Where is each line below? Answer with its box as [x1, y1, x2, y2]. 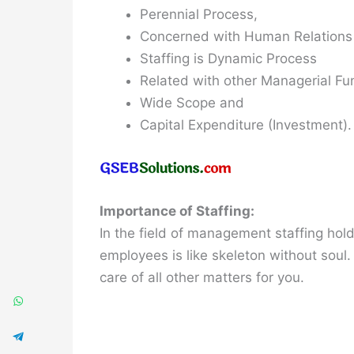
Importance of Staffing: [100, 202, 254, 219]
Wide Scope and [140, 94, 244, 111]
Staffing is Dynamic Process [140, 50, 317, 66]
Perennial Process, [140, 6, 258, 22]
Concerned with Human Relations [140, 28, 352, 44]
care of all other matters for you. [100, 269, 304, 285]
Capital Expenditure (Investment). [140, 116, 352, 133]
